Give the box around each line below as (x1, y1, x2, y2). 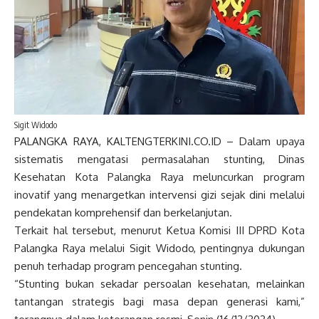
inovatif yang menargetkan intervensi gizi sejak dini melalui (14, 187, 305, 202)
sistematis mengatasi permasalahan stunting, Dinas (14, 152, 305, 166)
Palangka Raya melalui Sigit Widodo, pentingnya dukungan (14, 241, 305, 255)
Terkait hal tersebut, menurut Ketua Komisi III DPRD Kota (14, 223, 305, 237)
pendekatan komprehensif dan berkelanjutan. (14, 205, 232, 219)
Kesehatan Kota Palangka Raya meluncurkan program (14, 169, 305, 184)
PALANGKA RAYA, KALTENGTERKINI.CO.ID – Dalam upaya (14, 134, 305, 148)
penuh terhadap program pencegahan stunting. (14, 258, 242, 273)
